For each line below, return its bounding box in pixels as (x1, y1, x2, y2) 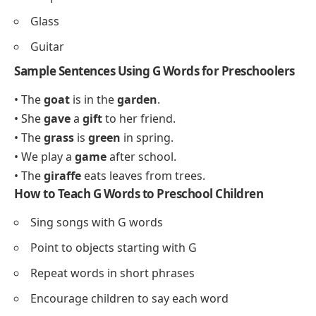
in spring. (121, 129, 174, 145)
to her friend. (102, 110, 176, 126)
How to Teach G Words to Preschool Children (14, 185, 263, 202)
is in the (70, 91, 117, 107)
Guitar (30, 38, 64, 54)
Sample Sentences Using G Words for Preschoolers (14, 62, 295, 79)
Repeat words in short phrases (30, 265, 195, 281)
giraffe (44, 167, 81, 183)
